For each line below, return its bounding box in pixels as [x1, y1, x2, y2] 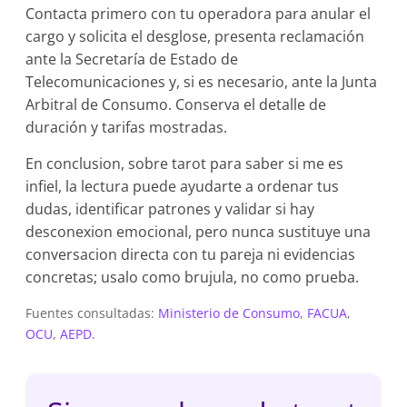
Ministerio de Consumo [158, 304, 301, 322]
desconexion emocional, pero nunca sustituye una [25, 222, 372, 242]
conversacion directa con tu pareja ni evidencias [25, 244, 356, 264]
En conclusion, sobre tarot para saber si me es [25, 154, 344, 174]
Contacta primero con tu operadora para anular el [25, 4, 372, 24]
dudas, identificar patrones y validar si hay [25, 199, 315, 219]
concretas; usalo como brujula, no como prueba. [25, 267, 360, 287]
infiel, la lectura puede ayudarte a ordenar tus [25, 176, 340, 196]
